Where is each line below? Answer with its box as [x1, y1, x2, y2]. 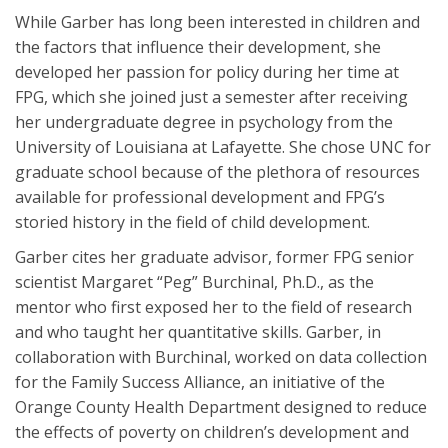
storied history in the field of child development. [15, 210, 370, 233]
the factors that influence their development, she [15, 35, 381, 58]
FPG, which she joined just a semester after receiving [15, 85, 408, 108]
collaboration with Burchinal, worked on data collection [15, 345, 427, 368]
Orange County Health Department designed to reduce [15, 395, 427, 418]
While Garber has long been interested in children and [15, 10, 420, 33]
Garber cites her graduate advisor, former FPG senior [15, 245, 414, 268]
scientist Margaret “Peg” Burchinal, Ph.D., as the [15, 270, 374, 293]
